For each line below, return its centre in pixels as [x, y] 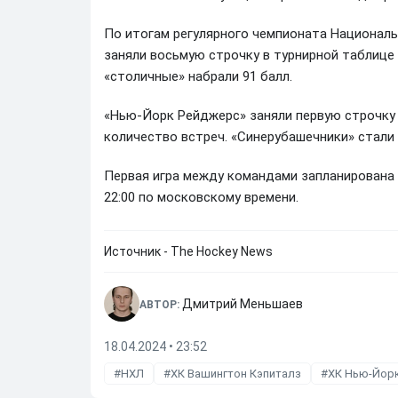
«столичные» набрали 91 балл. [198, 76]
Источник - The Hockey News [188, 251]
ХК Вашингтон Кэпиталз [236, 374]
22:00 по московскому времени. [201, 197]
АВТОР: [161, 305]
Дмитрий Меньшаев [243, 304]
